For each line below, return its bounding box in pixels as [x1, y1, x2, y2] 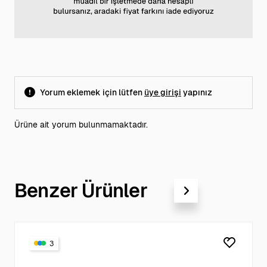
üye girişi [144, 87, 181, 97]
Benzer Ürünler [14, 179, 147, 201]
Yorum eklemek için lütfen [40, 87, 144, 97]
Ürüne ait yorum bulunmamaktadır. [14, 119, 148, 129]
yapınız [181, 87, 212, 97]
